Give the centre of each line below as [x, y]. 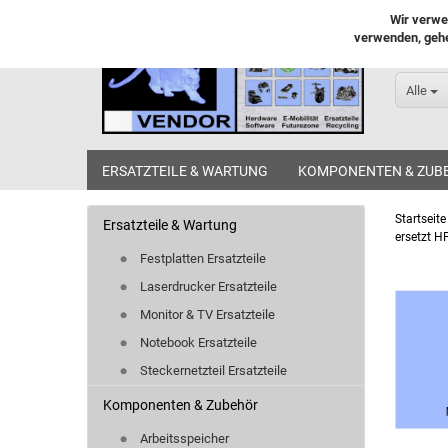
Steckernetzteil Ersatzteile [212, 370]
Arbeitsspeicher [183, 438]
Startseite [420, 219]
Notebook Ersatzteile [197, 342]
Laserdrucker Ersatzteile [207, 286]
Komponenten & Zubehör [180, 405]
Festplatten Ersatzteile [201, 258]
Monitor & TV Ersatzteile [206, 314]
